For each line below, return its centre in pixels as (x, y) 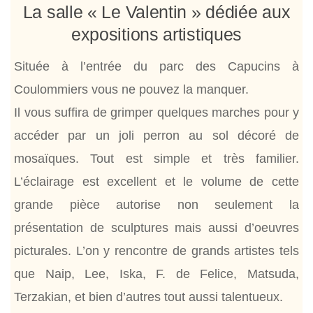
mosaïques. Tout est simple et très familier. (156, 158)
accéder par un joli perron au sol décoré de (156, 135)
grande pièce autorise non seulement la (156, 204)
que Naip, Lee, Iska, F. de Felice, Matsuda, (156, 274)
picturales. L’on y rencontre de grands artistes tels (156, 250)
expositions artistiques (156, 34)
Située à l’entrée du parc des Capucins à (156, 66)
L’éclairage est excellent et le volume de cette (156, 181)
